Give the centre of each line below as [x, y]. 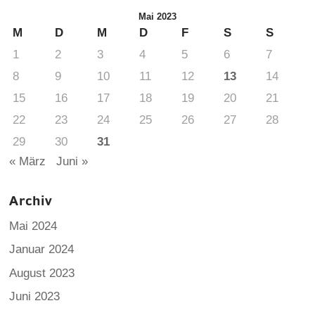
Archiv [31, 200]
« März [28, 161]
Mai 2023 [157, 16]
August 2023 [42, 273]
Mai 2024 [33, 226]
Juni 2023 [35, 297]
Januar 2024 [42, 250]
